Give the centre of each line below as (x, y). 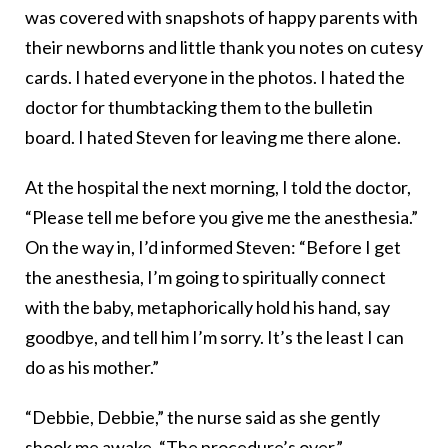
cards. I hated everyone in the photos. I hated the (215, 77)
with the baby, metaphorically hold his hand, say (207, 307)
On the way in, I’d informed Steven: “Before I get (213, 247)
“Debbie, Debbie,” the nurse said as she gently (202, 417)
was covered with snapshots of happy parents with (221, 17)
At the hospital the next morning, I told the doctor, (218, 187)
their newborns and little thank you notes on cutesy (224, 47)
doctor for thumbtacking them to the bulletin (199, 107)
